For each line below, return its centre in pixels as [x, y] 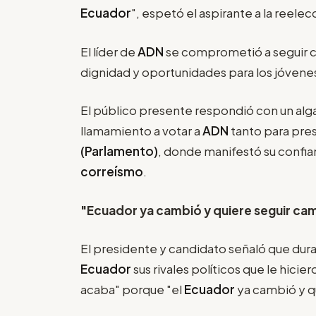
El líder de [109, 51]
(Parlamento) [119, 151]
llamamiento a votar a [141, 131]
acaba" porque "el [132, 290]
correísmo [112, 172]
